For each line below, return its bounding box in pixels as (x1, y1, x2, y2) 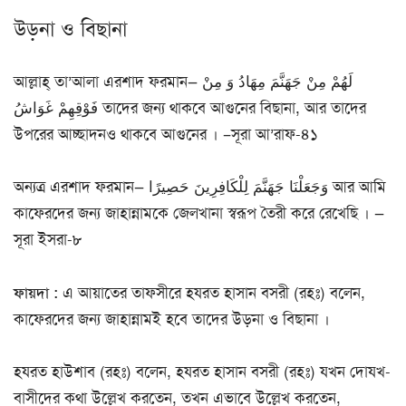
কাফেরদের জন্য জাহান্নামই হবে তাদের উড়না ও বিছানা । (14, 308, 330, 329)
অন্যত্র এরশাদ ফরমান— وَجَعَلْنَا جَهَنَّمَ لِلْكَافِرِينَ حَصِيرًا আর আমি (14, 177, 149, 198)
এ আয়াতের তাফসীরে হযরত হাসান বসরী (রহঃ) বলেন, (58, 282, 365, 303)
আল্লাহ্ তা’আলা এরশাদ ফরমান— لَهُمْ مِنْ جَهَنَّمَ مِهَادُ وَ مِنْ (14, 72, 202, 92)
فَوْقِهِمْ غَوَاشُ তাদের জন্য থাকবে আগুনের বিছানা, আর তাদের (14, 98, 98, 119)
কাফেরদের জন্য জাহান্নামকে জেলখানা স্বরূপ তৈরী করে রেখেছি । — (14, 203, 384, 224)
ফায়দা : (14, 282, 58, 303)
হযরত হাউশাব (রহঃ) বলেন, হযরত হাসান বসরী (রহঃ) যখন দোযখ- (14, 361, 391, 382)
